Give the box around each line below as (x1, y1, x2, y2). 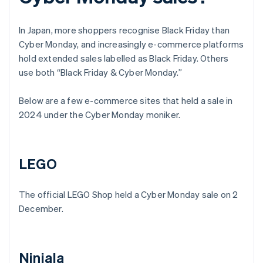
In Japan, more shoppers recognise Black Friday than (19, 24, 230, 36)
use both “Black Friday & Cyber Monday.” (19, 66, 182, 79)
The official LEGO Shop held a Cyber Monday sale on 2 (19, 188, 238, 201)
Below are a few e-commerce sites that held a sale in (19, 95, 233, 107)
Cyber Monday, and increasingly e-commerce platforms (19, 38, 244, 50)
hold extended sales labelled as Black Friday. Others (19, 52, 229, 65)
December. (19, 203, 63, 215)
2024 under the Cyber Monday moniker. (19, 109, 181, 121)
